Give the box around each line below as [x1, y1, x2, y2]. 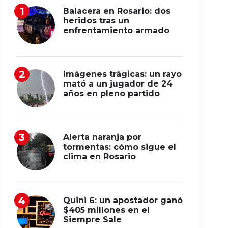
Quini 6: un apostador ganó [63, 195, 183, 205]
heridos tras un [63, 16, 129, 25]
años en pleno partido [63, 89, 160, 98]
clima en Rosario [63, 152, 136, 161]
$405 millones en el [63, 205, 150, 215]
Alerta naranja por [63, 132, 141, 142]
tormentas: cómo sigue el [63, 142, 176, 152]
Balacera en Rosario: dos [63, 6, 170, 16]
